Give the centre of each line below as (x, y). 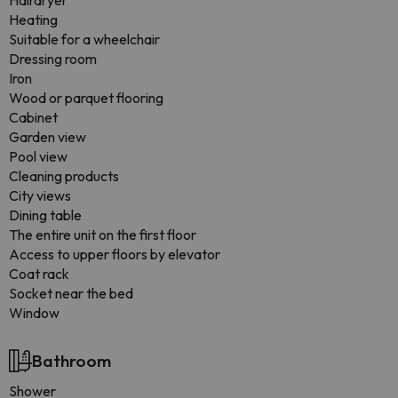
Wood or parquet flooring (86, 98)
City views (40, 195)
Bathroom (72, 361)
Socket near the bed (71, 293)
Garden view (48, 137)
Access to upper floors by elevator (115, 254)
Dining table (45, 215)
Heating (33, 20)
